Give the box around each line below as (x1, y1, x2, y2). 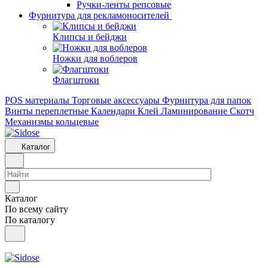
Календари (91, 106, 135, 116)
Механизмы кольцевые (5, 117, 99, 127)
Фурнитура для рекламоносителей (29, 10, 169, 20)
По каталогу (5, 215, 55, 225)
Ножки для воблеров (53, 53, 138, 63)
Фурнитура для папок (162, 95, 251, 105)
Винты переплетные (5, 106, 89, 116)
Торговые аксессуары (72, 95, 160, 105)
